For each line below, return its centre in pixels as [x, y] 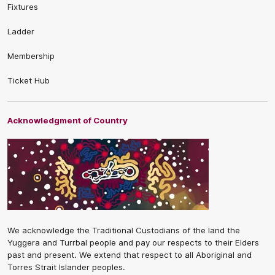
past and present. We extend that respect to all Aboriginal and [130, 255]
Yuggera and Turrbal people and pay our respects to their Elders [133, 243]
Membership [31, 56]
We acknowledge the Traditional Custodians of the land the [124, 230]
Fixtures [23, 7]
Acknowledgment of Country [68, 121]
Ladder [21, 32]
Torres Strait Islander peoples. [66, 267]
